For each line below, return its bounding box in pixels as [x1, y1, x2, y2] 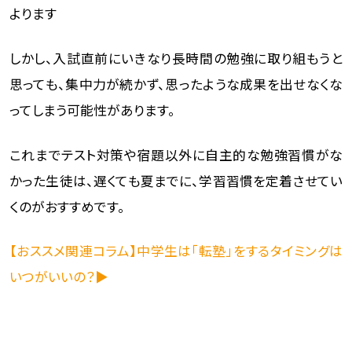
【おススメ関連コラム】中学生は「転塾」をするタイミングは [9, 241, 343, 261]
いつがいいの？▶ [9, 267, 108, 287]
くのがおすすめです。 [9, 196, 125, 216]
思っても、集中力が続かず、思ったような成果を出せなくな [9, 74, 343, 93]
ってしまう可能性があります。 [9, 100, 175, 119]
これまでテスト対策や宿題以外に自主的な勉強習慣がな [9, 145, 343, 164]
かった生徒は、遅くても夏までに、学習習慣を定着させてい [9, 170, 343, 190]
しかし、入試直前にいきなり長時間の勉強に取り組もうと [9, 48, 343, 68]
